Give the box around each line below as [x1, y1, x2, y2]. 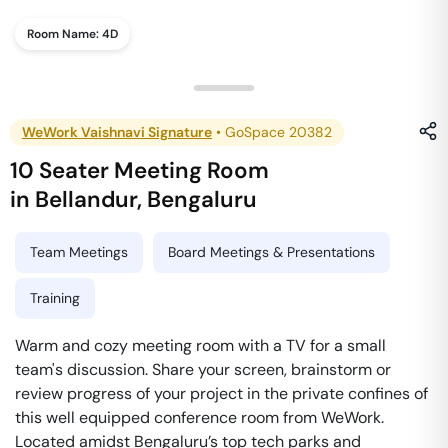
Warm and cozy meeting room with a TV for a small [15, 335, 386, 356]
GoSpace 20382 [225, 123, 332, 141]
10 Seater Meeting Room [10, 156, 270, 185]
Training [30, 289, 80, 307]
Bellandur [35, 185, 138, 214]
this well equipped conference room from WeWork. [15, 407, 384, 428]
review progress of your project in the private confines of [15, 383, 428, 404]
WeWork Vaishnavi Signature [22, 123, 212, 141]
